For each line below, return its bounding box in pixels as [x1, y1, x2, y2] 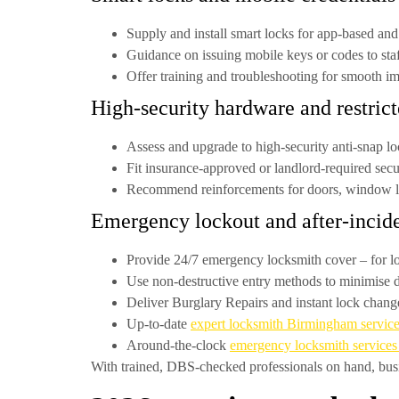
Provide [126, 251, 174, 267]
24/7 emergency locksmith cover [174, 251, 356, 267]
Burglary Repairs [172, 294, 268, 310]
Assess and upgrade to [126, 138, 256, 154]
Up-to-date [126, 315, 191, 331]
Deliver [126, 294, 172, 310]
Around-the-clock [126, 337, 230, 353]
